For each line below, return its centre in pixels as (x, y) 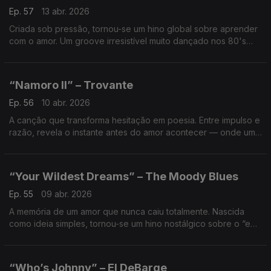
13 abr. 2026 (66, 11)
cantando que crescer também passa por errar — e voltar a (128, 53)
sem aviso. (30, 248)
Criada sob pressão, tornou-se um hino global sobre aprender (133, 29)
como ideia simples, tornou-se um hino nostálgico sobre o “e (130, 224)
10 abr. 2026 (66, 103)
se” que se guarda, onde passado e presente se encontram (129, 236)
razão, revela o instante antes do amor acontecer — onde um (132, 132)
